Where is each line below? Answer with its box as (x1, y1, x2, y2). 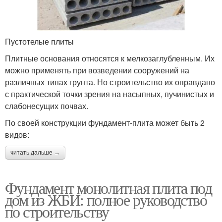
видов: (5, 129, 29, 141)
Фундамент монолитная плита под (5, 177, 212, 199)
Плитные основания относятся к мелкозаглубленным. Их (5, 53, 215, 64)
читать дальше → (10, 149, 60, 157)
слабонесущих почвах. (5, 100, 88, 112)
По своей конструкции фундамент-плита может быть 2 (5, 117, 205, 129)
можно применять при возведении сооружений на (5, 64, 189, 76)
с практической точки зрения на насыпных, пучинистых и (5, 88, 214, 100)
